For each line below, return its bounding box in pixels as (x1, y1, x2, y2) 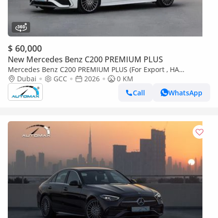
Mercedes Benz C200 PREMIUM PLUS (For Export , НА (8, 65, 179, 74)
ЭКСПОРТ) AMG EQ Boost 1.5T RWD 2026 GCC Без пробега (8, 74, 199, 83)
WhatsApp (168, 88, 202, 97)
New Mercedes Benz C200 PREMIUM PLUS (8, 54, 163, 65)
